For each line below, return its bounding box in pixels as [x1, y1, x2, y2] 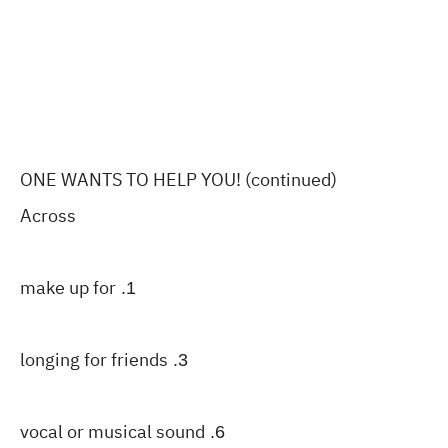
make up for [20, 274, 116, 301]
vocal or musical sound [20, 418, 205, 445]
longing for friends [20, 346, 168, 373]
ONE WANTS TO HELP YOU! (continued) [20, 166, 337, 193]
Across [20, 202, 76, 229]
